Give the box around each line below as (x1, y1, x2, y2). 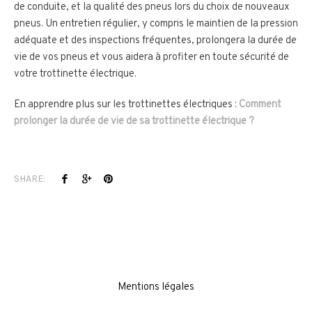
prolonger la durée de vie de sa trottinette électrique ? (14, 115, 254, 129)
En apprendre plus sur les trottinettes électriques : (14, 98, 239, 112)
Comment (239, 98, 281, 112)
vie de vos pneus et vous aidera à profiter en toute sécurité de (14, 51, 289, 65)
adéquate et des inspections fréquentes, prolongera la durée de (14, 34, 297, 48)
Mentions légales (118, 281, 194, 295)
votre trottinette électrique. (14, 68, 136, 81)
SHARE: (14, 173, 45, 185)
